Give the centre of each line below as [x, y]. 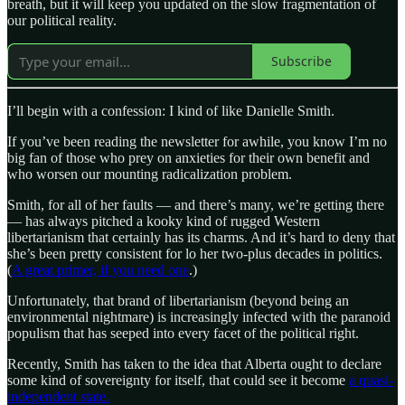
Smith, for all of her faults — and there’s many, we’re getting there [196, 204]
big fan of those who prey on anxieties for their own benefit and [188, 157]
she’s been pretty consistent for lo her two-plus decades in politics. [195, 253]
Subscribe [301, 61]
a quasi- [371, 380]
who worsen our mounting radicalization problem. [150, 174]
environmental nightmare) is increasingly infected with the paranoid [199, 316]
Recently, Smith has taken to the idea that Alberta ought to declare [194, 363]
